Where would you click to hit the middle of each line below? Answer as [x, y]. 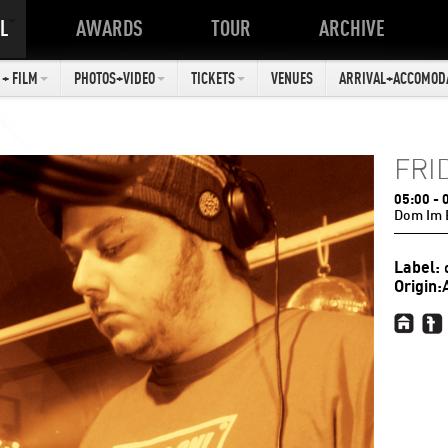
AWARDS [109, 28]
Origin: [417, 286]
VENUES [291, 78]
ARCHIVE [352, 28]
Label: [416, 267]
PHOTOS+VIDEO [114, 78]
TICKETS [212, 78]
